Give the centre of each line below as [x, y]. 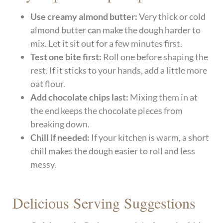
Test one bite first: [66, 56]
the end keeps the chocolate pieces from [107, 110]
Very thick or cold [172, 16]
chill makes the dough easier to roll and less [113, 151]
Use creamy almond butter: [84, 16]
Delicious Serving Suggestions [104, 202]
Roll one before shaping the [155, 56]
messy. [44, 164]
